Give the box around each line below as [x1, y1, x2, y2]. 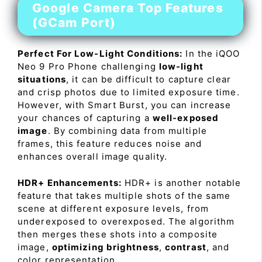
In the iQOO [182, 48, 240, 59]
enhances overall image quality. [18, 151, 168, 162]
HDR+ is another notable [121, 177, 242, 188]
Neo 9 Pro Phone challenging [18, 61, 159, 72]
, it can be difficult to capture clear [66, 74, 231, 85]
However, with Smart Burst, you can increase [18, 99, 232, 111]
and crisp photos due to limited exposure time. [18, 87, 240, 98]
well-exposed [152, 112, 219, 123]
